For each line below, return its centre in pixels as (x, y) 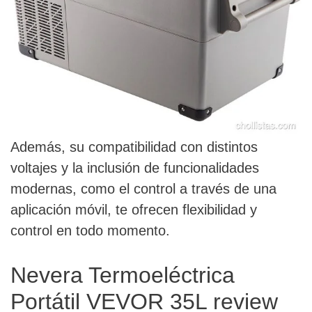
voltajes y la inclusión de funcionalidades (135, 168)
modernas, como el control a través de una (143, 189)
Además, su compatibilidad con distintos (134, 147)
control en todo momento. (90, 231)
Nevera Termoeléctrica (123, 275)
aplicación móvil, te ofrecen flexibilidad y (134, 210)
